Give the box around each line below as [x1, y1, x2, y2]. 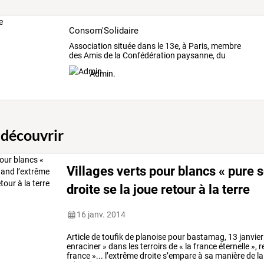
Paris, [186, 41, 209, 51]
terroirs [138, 242, 167, 252]
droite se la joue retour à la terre [67, 181, 250, 197]
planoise [134, 232, 167, 242]
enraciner [67, 242, 101, 252]
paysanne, [174, 51, 214, 61]
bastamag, [185, 232, 227, 242]
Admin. [89, 69, 115, 79]
